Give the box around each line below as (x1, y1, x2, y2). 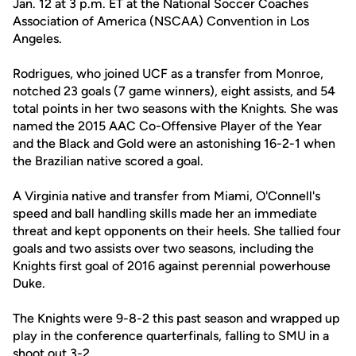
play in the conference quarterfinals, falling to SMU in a (13, 328, 329, 343)
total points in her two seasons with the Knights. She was (13, 101, 338, 116)
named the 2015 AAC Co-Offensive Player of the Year (13, 118, 322, 133)
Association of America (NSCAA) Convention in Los (13, 14, 309, 29)
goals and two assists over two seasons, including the (13, 241, 314, 256)
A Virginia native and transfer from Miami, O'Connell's (13, 188, 320, 203)
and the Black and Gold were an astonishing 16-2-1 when (13, 136, 335, 151)
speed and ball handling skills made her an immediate (13, 206, 317, 221)
